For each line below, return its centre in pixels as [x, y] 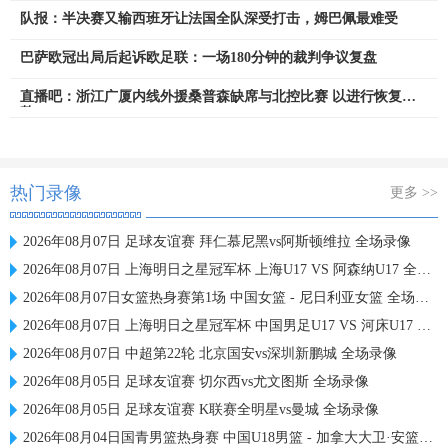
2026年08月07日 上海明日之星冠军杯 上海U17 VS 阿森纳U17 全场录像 [220, 269]
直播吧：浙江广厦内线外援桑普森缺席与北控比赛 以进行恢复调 [218, 96]
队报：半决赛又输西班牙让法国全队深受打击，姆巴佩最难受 [209, 18]
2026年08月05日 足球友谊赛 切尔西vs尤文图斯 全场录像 [196, 381]
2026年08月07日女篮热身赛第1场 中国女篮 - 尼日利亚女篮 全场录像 [219, 297]
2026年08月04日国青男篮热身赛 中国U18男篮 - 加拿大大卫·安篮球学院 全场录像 [221, 437]
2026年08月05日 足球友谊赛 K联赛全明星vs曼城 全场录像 [201, 409]
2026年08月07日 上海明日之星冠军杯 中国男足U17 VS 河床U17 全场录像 [220, 325]
